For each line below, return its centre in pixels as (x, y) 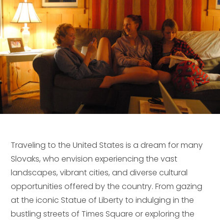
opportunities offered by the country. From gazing (107, 187)
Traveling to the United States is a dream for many (107, 145)
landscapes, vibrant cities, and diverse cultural (99, 173)
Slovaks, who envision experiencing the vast (94, 159)
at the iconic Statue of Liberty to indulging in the (103, 200)
